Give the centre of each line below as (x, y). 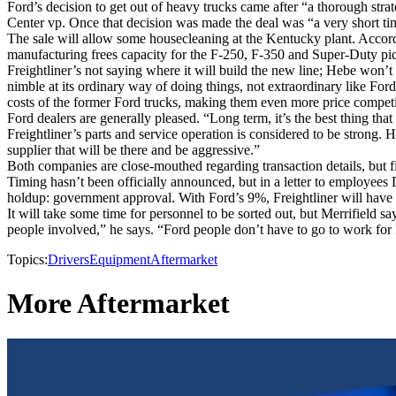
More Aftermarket (118, 303)
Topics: (27, 260)
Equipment (120, 260)
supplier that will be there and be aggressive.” (133, 150)
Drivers (69, 260)
